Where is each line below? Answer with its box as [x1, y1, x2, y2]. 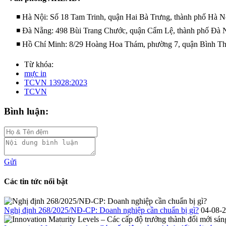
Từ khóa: [24, 60, 53, 69]
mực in [24, 69, 46, 78]
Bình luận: [4, 105, 48, 117]
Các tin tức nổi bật [4, 177, 68, 186]
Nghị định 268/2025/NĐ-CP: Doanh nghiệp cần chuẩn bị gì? [4, 206, 199, 215]
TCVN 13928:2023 [24, 78, 87, 87]
